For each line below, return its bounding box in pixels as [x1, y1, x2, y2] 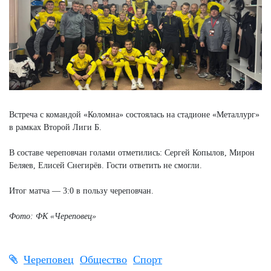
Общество [80, 253, 127, 266]
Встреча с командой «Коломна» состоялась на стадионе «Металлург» [9, 109, 260, 119]
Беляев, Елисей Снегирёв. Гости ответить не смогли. [9, 160, 202, 170]
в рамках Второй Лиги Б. [9, 122, 102, 132]
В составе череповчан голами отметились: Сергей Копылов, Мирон [9, 148, 255, 157]
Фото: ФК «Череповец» [9, 211, 96, 221]
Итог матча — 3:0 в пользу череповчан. [9, 186, 154, 195]
